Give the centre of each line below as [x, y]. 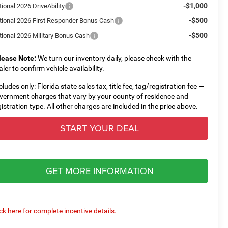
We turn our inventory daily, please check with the [114, 58]
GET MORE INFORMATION [99, 170]
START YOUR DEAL [99, 128]
